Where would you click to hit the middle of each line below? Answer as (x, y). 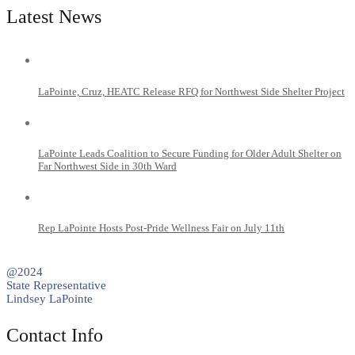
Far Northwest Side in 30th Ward (107, 166)
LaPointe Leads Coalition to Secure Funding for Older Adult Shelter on (190, 153)
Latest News (54, 17)
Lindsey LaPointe (50, 299)
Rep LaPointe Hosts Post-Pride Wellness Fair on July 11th (161, 228)
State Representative (56, 286)
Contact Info (55, 336)
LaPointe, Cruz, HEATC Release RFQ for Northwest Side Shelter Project (191, 91)
